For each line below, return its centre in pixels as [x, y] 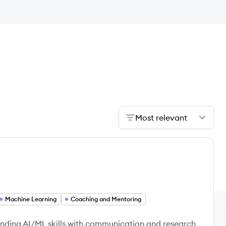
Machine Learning [31, 199]
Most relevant [161, 118]
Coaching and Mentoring [106, 199]
